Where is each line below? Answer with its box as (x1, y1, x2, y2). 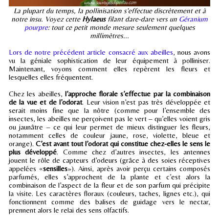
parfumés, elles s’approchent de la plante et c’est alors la (9, 172, 210, 181)
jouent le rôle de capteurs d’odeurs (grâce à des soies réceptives (9, 155, 210, 164)
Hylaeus (82, 14, 106, 23)
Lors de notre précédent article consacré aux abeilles (9, 47, 173, 56)
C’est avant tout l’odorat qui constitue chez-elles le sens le (36, 139, 210, 148)
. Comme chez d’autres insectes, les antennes (57, 147, 211, 156)
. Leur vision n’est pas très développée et (82, 97, 211, 106)
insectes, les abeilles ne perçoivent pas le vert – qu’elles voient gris (9, 114, 210, 123)
